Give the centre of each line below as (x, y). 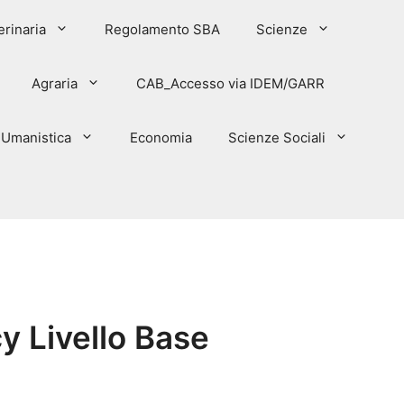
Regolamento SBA (162, 29)
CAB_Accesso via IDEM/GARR (230, 83)
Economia (161, 137)
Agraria (55, 83)
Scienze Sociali (277, 137)
